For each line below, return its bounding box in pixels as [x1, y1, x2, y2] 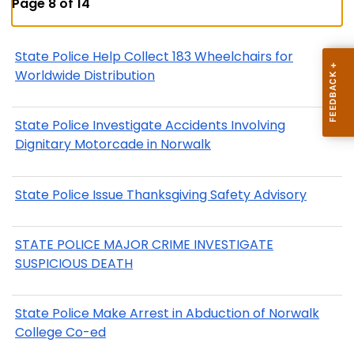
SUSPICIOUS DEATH [15, 254, 133, 273]
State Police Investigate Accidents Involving [15, 116, 285, 135]
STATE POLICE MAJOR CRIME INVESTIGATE [15, 235, 273, 254]
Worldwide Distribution [15, 66, 155, 85]
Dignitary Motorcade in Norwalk [15, 135, 211, 154]
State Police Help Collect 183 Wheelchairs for [15, 47, 293, 66]
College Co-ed [15, 323, 106, 342]
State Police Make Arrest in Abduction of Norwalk [15, 304, 319, 323]
